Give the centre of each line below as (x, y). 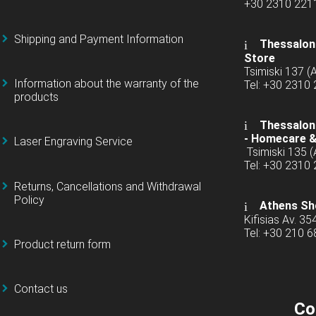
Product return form (62, 244)
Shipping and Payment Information (99, 39)
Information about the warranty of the (107, 83)
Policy (29, 200)
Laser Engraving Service (73, 142)
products (36, 97)
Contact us (41, 289)
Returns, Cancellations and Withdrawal (108, 186)
